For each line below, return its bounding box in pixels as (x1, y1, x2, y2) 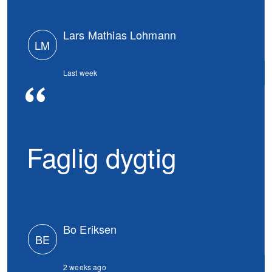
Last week (63, 67, 98, 78)
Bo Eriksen (63, 221, 117, 237)
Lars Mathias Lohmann (63, 27, 176, 42)
